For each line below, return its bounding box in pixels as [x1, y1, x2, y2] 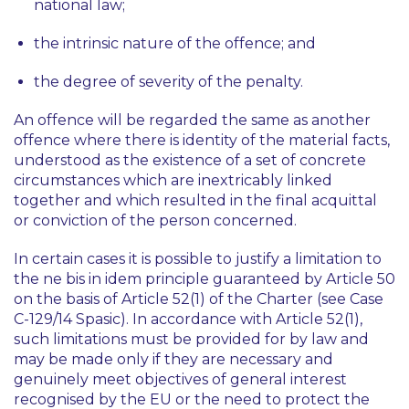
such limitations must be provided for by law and [14, 330, 369, 348]
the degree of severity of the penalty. [34, 73, 303, 90]
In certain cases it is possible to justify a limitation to [14, 250, 382, 267]
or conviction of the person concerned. [14, 212, 297, 229]
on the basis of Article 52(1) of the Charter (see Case [14, 290, 383, 308]
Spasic [76, 310, 121, 328]
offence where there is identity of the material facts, [14, 131, 390, 149]
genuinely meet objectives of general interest [14, 371, 347, 388]
